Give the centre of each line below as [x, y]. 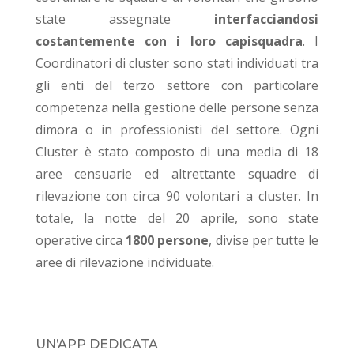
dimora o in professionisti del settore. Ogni [177, 130]
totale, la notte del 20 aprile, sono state [177, 218]
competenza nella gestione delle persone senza [177, 108]
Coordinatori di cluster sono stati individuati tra [177, 64]
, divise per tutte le [264, 241]
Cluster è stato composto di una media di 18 [177, 152]
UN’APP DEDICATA [96, 345]
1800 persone [168, 241]
